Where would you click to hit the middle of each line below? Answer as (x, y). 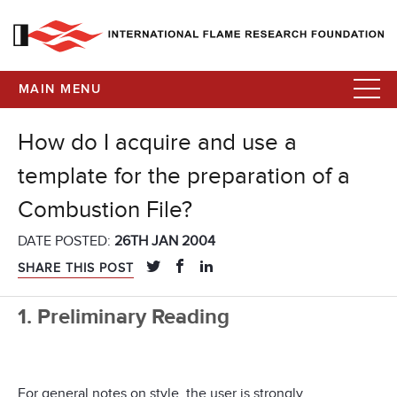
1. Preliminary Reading (124, 317)
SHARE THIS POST (76, 269)
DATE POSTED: (66, 241)
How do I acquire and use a (157, 143)
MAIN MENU (60, 90)
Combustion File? (105, 210)
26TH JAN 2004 (165, 241)
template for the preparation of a (184, 177)
